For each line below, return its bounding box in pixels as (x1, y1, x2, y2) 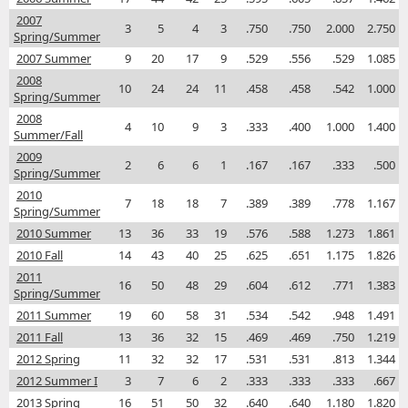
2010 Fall (16, 247, 63, 264)
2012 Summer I (16, 372, 97, 390)
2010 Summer (16, 225, 91, 242)
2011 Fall (16, 329, 63, 346)
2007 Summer (16, 50, 91, 67)
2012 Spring (16, 351, 80, 368)
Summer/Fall (14, 127, 83, 144)
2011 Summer (16, 307, 91, 324)
